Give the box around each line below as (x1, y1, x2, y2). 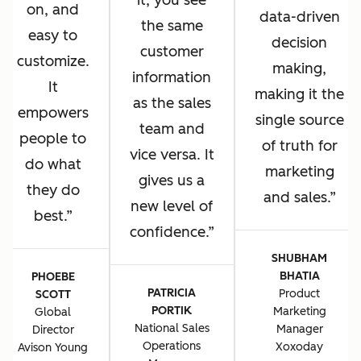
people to (19, 129, 86, 147)
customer (139, 43, 204, 61)
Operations (143, 339, 201, 354)
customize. (16, 52, 89, 70)
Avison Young (18, 340, 88, 355)
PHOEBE (31, 269, 75, 284)
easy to (28, 26, 77, 44)
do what (24, 155, 81, 173)
